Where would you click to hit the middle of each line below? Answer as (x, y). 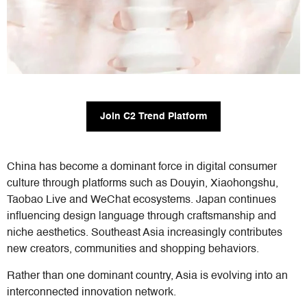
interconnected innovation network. (91, 292)
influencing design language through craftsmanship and (142, 217)
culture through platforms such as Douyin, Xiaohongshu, (143, 184)
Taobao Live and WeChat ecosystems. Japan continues (142, 200)
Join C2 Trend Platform (153, 117)
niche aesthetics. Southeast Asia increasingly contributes (145, 233)
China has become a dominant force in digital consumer (142, 168)
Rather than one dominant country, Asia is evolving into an (147, 276)
